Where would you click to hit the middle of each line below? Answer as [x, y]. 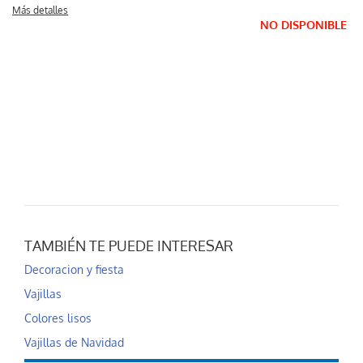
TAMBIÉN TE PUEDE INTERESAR [129, 246]
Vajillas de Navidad [74, 343]
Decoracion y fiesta [74, 270]
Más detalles [40, 11]
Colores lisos [58, 318]
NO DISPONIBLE [303, 26]
